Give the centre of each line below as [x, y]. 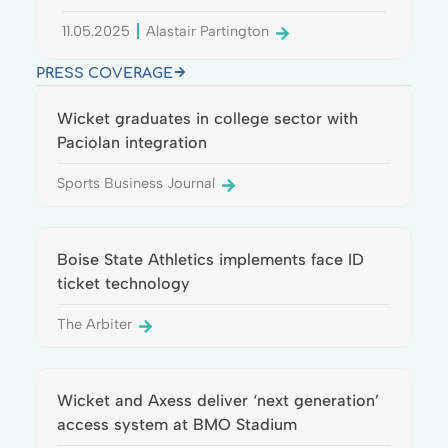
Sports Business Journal [135, 182]
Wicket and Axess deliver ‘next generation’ [217, 400]
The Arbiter [94, 323]
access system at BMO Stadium [176, 424]
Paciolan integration [131, 142]
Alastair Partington [208, 30]
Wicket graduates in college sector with [207, 118]
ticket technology [123, 283]
